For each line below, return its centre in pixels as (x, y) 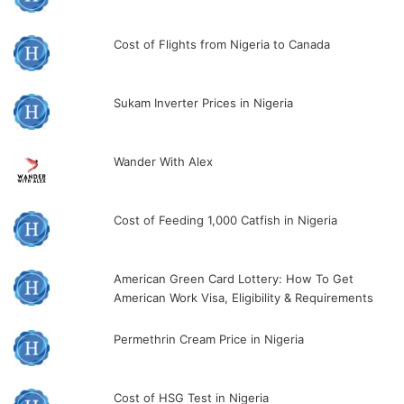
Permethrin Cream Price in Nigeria (209, 339)
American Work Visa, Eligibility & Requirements (244, 297)
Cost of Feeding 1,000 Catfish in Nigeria (226, 220)
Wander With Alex (165, 161)
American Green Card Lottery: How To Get (234, 278)
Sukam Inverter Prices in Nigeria (204, 102)
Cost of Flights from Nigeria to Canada (222, 44)
